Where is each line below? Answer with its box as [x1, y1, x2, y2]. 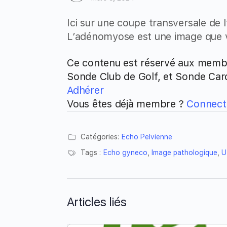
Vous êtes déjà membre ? [67, 98, 187, 110]
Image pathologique [152, 148, 217, 157]
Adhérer [67, 84, 104, 96]
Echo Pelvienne [122, 133, 172, 141]
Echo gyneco [103, 148, 147, 157]
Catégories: [81, 133, 119, 141]
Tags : [81, 148, 101, 157]
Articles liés [67, 195, 127, 209]
